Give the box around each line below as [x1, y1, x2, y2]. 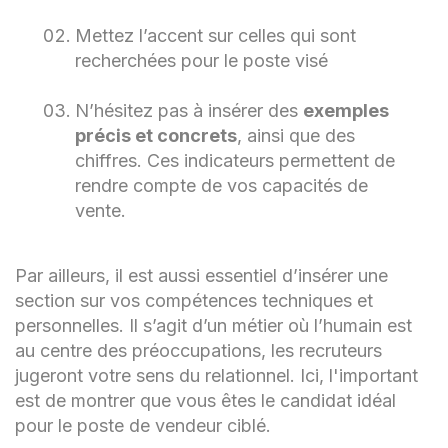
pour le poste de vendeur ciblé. [15, 414, 271, 436]
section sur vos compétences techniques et [15, 289, 373, 311]
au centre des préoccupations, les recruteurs [15, 339, 382, 361]
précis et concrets [75, 124, 237, 146]
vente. [75, 199, 126, 221]
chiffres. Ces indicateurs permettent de [75, 149, 395, 171]
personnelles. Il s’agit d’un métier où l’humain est [15, 314, 412, 336]
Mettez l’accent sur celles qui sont [75, 24, 356, 46]
